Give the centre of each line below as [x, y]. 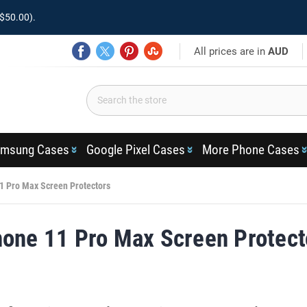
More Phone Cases [250, 150]
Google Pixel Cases [135, 150]
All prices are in [231, 51]
